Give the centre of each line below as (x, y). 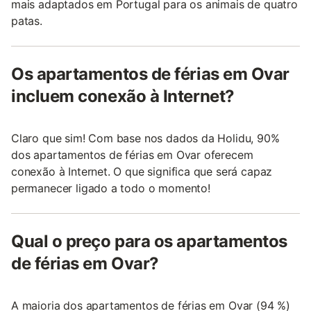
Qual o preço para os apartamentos (149, 242)
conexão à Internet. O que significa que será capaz (142, 172)
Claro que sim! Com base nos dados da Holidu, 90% (145, 138)
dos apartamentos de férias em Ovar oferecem (132, 155)
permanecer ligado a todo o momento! (111, 188)
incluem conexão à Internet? (123, 96)
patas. (27, 21)
